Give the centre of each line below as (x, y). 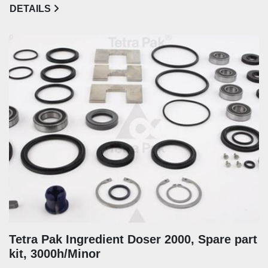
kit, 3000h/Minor (55, 253)
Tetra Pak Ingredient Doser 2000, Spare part (133, 239)
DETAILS (30, 9)
